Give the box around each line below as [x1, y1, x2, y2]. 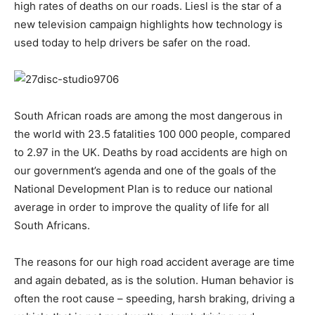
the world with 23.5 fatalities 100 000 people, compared [14, 127, 290, 141]
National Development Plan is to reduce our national [14, 182, 273, 195]
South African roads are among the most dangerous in [14, 109, 283, 122]
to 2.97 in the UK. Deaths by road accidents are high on [14, 146, 288, 159]
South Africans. [14, 219, 90, 232]
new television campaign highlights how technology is [14, 18, 283, 31]
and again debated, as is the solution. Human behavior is [14, 274, 294, 287]
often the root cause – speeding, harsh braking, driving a [14, 292, 295, 305]
